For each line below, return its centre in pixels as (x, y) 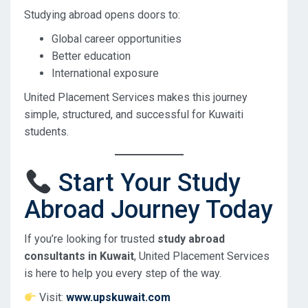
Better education (91, 56)
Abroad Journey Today (148, 210)
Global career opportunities (117, 38)
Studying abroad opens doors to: (102, 14)
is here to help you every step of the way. (123, 274)
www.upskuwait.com (119, 298)
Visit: (52, 298)
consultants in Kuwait (79, 256)
